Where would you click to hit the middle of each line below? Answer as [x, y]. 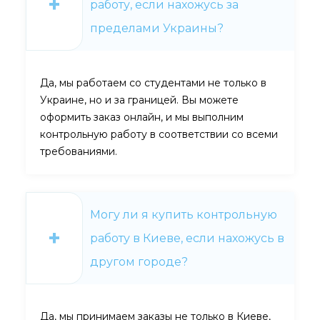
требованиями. [79, 152]
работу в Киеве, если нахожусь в [187, 239]
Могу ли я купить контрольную [184, 215]
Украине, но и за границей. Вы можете [139, 100]
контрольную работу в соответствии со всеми [159, 135]
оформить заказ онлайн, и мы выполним [142, 117]
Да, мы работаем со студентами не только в [153, 83]
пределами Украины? [157, 29]
